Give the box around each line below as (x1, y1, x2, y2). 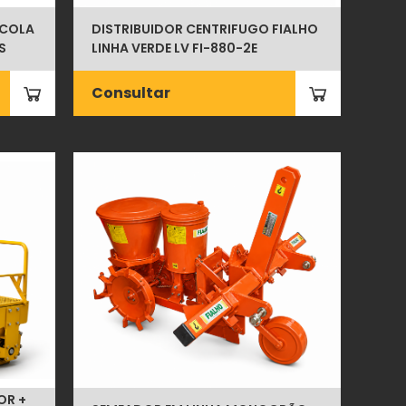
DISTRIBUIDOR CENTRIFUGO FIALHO (92, 19, 319, 38)
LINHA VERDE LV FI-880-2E (92, 38, 258, 57)
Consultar (92, 82, 171, 103)
